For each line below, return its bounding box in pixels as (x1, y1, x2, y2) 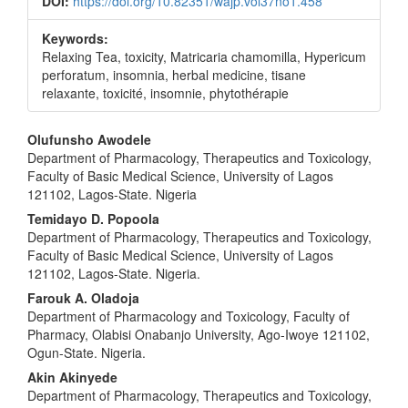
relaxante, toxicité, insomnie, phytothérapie (42, 84, 289, 103)
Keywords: (42, 29, 108, 48)
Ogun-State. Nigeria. (27, 343, 146, 362)
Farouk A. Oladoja (27, 289, 139, 308)
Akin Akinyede (27, 368, 117, 387)
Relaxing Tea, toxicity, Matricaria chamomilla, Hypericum (42, 47, 366, 66)
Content (26, 185, 123, 225)
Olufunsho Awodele (27, 130, 151, 149)
